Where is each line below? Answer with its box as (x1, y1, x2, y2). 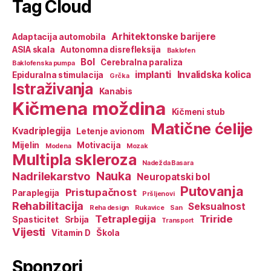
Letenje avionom (76, 126, 145, 136)
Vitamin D (51, 227, 91, 238)
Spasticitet (12, 214, 59, 224)
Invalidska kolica (177, 68, 252, 80)
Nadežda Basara (142, 158, 194, 167)
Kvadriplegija (12, 125, 71, 137)
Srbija (64, 214, 90, 224)
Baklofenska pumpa (12, 59, 75, 67)
